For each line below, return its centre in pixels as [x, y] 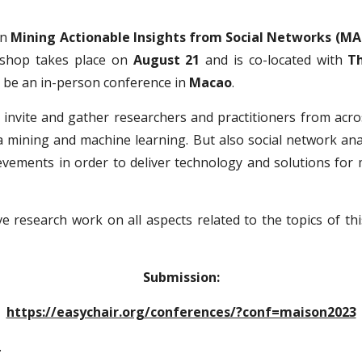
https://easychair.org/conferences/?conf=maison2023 [181, 312]
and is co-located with [274, 60]
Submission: [181, 277]
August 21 [166, 60]
